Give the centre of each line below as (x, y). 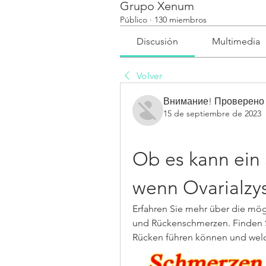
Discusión (158, 41)
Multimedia (236, 41)
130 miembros (180, 20)
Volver (149, 76)
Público (134, 20)
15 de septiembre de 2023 (212, 113)
